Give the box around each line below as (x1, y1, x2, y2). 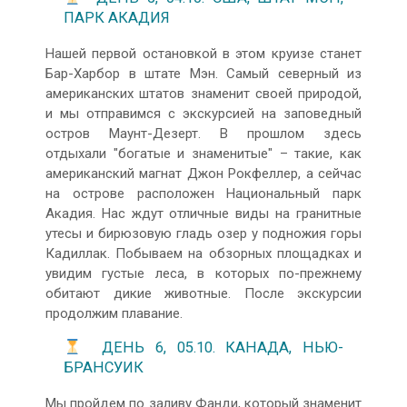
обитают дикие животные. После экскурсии (45, 284, 362, 302)
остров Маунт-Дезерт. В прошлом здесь (45, 124, 362, 142)
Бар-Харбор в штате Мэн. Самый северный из (45, 65, 362, 82)
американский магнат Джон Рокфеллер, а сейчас (45, 164, 362, 182)
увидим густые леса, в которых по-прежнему (45, 264, 362, 282)
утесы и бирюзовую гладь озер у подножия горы (45, 224, 362, 242)
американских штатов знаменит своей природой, (45, 84, 362, 102)
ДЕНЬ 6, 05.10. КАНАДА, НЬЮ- (80, 339, 343, 357)
